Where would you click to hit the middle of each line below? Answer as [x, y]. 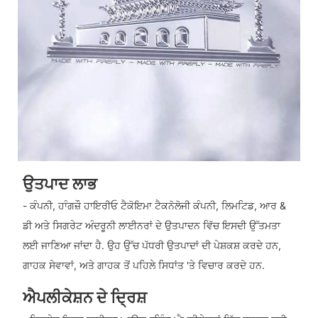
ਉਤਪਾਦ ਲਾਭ [59, 183]
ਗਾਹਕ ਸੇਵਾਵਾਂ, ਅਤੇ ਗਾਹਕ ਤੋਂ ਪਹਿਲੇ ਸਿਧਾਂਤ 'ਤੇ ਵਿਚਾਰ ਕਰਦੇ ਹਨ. [143, 265]
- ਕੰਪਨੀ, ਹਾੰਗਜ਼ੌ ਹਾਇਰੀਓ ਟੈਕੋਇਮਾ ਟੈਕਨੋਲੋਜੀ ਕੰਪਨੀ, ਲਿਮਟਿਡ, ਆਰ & [154, 206]
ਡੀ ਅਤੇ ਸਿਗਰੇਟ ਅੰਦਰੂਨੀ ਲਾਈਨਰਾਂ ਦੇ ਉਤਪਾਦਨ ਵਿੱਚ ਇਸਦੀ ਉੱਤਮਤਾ [151, 226]
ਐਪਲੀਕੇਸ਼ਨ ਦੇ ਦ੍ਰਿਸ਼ [84, 298]
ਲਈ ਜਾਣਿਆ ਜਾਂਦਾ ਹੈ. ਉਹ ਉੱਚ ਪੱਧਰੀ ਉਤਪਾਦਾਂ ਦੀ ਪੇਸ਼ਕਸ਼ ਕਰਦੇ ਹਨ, [152, 246]
